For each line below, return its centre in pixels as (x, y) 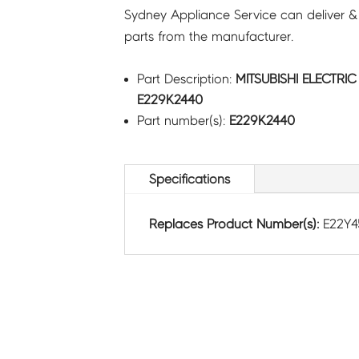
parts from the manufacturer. (208, 37)
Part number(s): (183, 121)
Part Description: (186, 79)
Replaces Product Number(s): (236, 224)
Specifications (189, 179)
